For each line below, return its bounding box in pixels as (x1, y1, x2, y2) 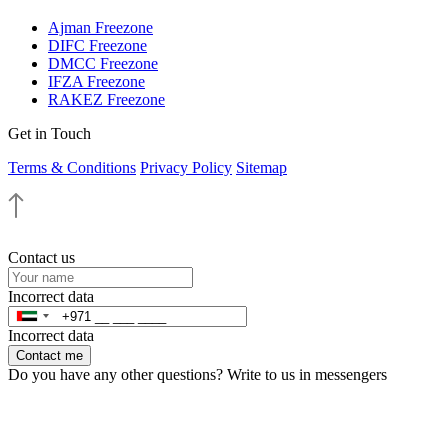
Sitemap (236, 158, 287, 176)
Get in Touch (8, 124, 91, 142)
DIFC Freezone (48, 36, 147, 54)
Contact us (8, 248, 75, 266)
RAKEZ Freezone (48, 90, 165, 108)
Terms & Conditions (8, 158, 136, 176)
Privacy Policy (140, 158, 232, 176)
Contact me (16, 347, 83, 363)
